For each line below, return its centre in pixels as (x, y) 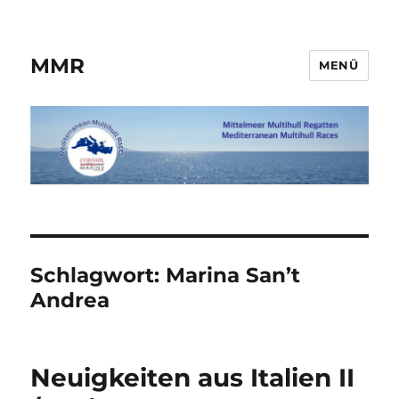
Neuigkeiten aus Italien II (193, 378)
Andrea (70, 301)
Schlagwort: (98, 276)
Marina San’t (233, 276)
